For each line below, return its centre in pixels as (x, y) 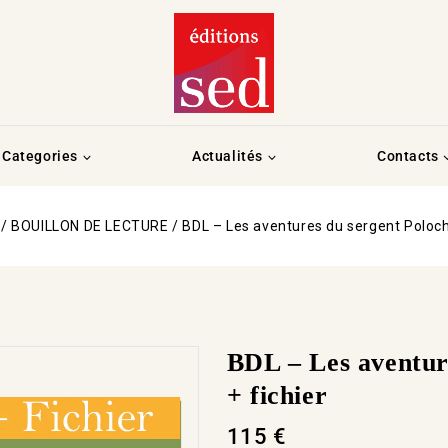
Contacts (407, 155)
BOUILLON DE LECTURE (90, 225)
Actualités (227, 155)
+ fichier (277, 395)
